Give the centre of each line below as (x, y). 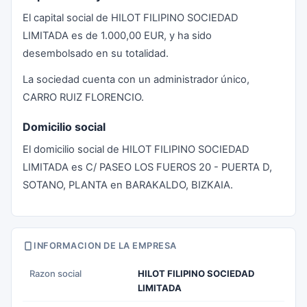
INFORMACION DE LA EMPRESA (105, 246)
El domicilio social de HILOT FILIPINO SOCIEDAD (136, 149)
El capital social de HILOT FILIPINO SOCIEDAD (131, 18)
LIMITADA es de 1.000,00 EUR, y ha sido (117, 36)
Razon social (56, 273)
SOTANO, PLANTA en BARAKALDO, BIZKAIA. (128, 185)
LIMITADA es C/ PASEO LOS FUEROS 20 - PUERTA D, (147, 167)
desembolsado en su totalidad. (96, 53)
